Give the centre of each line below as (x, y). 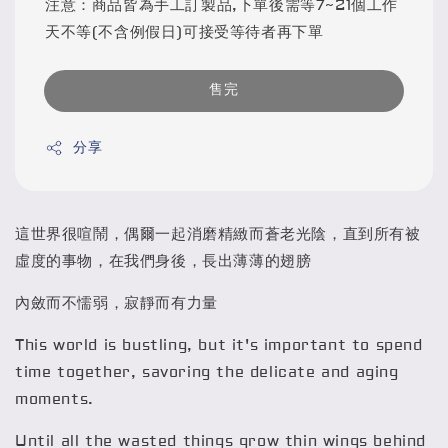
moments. (60, 399)
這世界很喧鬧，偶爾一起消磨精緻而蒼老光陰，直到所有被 (218, 234)
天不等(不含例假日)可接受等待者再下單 (184, 32)
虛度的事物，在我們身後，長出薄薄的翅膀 (163, 261)
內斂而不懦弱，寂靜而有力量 (116, 303)
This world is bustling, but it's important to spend (219, 345)
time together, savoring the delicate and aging (207, 372)
